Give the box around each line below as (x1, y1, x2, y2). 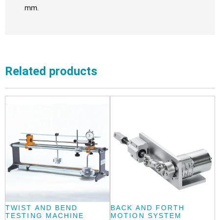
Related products (5, 64, 97, 79)
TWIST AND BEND (5, 204, 78, 212)
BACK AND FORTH (110, 204, 185, 212)
